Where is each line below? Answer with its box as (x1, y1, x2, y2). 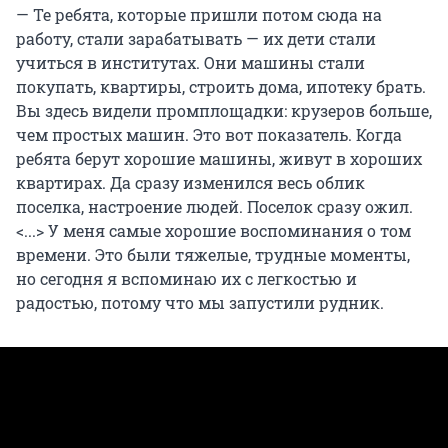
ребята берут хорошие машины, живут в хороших (16, 148, 422, 170)
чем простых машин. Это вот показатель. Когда (16, 124, 402, 146)
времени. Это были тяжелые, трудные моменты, (16, 244, 410, 266)
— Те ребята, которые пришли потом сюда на (16, 4, 382, 26)
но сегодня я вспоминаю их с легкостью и (16, 268, 357, 290)
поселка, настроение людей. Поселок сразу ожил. (16, 196, 413, 218)
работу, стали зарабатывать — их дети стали (16, 28, 376, 50)
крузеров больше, (291, 100, 432, 122)
